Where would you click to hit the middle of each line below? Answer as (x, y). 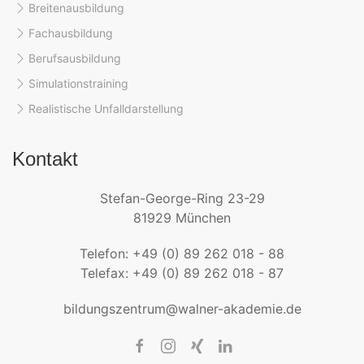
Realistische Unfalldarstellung (106, 108)
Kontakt (45, 159)
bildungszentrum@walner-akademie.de (182, 309)
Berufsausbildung (75, 58)
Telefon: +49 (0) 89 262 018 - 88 (182, 253)
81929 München (182, 218)
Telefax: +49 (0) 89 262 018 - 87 (182, 273)
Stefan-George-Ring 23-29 (182, 198)
